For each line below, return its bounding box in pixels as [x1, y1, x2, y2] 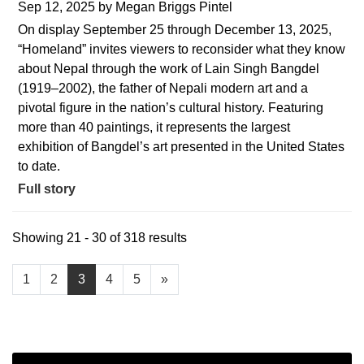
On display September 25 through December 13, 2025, [18, 22, 331, 37]
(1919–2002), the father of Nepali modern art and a [18, 80, 308, 95]
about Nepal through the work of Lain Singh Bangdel [18, 61, 319, 76]
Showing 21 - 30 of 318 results [12, 230, 187, 245]
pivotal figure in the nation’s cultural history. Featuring [18, 100, 323, 115]
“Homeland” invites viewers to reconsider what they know [18, 41, 345, 56]
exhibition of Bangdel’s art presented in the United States [18, 139, 344, 154]
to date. [18, 158, 60, 173]
